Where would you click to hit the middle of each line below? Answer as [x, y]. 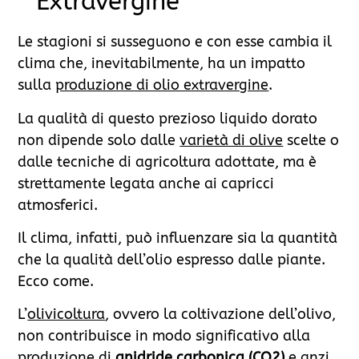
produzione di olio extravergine [162, 85]
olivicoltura [67, 315]
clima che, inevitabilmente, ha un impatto [162, 64]
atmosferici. [58, 205]
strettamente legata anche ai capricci [146, 183]
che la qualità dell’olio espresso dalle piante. [172, 259]
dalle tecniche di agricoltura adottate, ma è [167, 161]
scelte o [311, 140]
